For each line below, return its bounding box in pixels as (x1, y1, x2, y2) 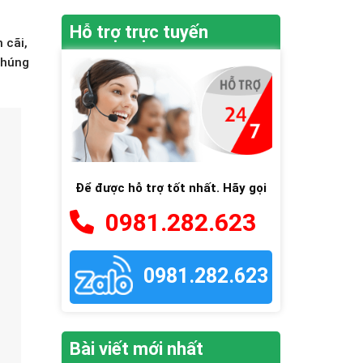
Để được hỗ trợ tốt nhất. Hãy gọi (75, 180, 267, 195)
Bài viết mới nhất (70, 338, 203, 359)
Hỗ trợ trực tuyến (70, 22, 208, 42)
